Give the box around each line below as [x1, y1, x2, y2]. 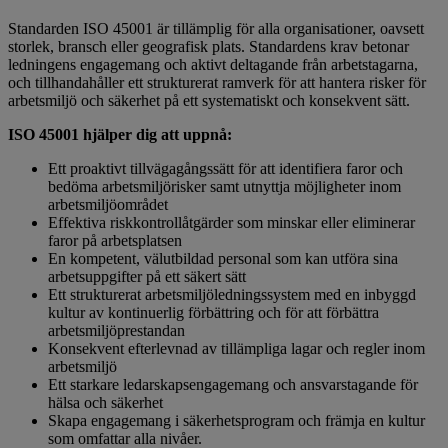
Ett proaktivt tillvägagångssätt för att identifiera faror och [48, 160, 403, 178]
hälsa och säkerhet [48, 394, 167, 412]
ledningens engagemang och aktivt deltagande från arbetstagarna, [8, 56, 418, 74]
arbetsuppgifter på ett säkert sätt [48, 268, 250, 286]
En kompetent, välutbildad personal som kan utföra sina [48, 250, 398, 268]
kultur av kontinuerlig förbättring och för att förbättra [48, 304, 379, 322]
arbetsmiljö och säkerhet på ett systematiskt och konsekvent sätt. [8, 92, 410, 110]
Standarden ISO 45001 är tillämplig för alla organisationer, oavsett [8, 20, 424, 38]
